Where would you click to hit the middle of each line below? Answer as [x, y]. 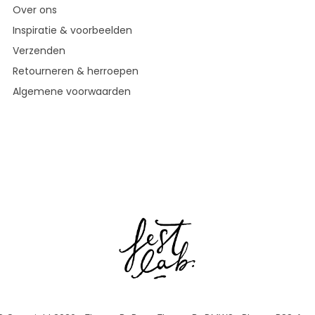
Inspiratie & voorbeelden [72, 30]
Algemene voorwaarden [72, 91]
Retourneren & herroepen [76, 71]
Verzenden [39, 51]
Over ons [35, 10]
